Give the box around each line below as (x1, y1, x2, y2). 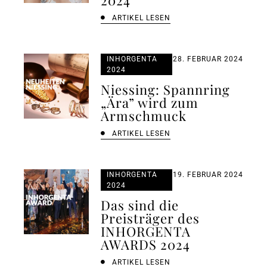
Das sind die (101, 195, 179, 214)
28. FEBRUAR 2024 (172, 54, 243, 63)
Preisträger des (101, 209, 200, 227)
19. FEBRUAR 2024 (172, 170, 243, 179)
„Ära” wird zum (101, 93, 199, 111)
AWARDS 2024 (101, 235, 191, 253)
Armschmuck (101, 106, 187, 125)
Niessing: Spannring (101, 80, 231, 98)
